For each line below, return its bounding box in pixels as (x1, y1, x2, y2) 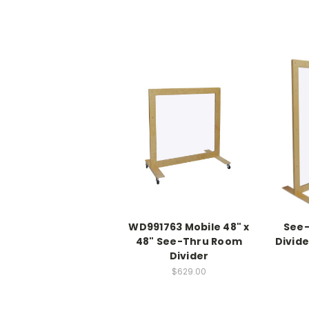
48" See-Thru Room (135, 234, 243, 248)
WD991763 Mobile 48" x (128, 219, 250, 234)
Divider (169, 248, 209, 263)
